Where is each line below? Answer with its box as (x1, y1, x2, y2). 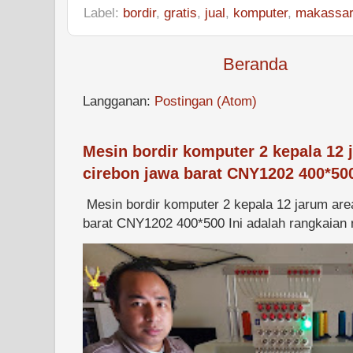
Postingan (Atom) (154, 92, 257, 109)
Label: (84, 4, 123, 20)
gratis (164, 4, 197, 20)
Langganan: (83, 92, 154, 109)
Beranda (223, 54, 288, 74)
